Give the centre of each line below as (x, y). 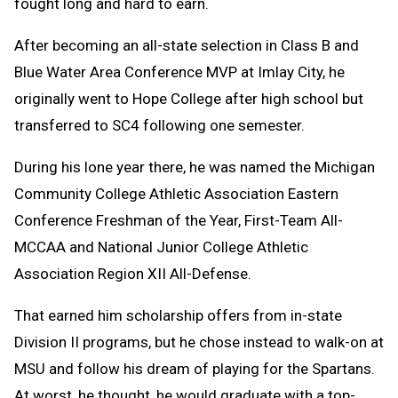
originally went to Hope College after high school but (189, 98)
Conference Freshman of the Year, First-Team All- (179, 220)
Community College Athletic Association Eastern (176, 193)
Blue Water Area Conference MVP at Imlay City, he (179, 72)
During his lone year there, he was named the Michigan (195, 167)
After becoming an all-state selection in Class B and (187, 45)
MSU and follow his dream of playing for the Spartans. (195, 368)
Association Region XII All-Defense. (135, 273)
